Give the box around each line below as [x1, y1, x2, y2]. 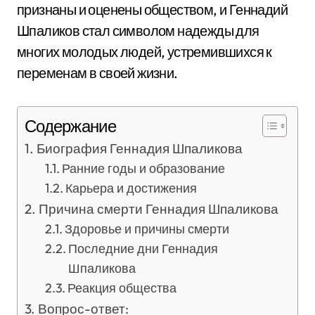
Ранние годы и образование [62, 160, 226, 176]
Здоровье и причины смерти [65, 221, 230, 237]
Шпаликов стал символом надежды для [17, 22, 259, 39]
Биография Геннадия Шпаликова [36, 140, 243, 157]
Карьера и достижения [65, 180, 198, 196]
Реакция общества [67, 280, 177, 296]
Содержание [25, 115, 116, 137]
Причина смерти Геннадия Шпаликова [38, 200, 278, 217]
